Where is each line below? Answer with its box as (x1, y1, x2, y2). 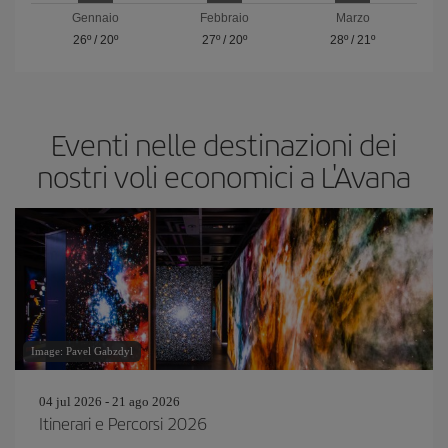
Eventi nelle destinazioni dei (51, 123, 397, 165)
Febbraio (199, 11, 249, 25)
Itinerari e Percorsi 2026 (39, 411, 207, 435)
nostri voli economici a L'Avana (37, 155, 411, 197)
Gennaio (71, 11, 119, 25)
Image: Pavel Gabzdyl (31, 345, 133, 357)
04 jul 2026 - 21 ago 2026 (39, 394, 180, 409)
